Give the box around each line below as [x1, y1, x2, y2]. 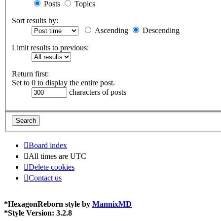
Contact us [29, 173, 62, 182]
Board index [29, 141, 67, 149]
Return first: [12, 70, 49, 78]
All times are [29, 151, 70, 160]
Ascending [93, 26, 128, 35]
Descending [141, 26, 180, 35]
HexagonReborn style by [8, 199, 92, 208]
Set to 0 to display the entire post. [12, 78, 115, 87]
